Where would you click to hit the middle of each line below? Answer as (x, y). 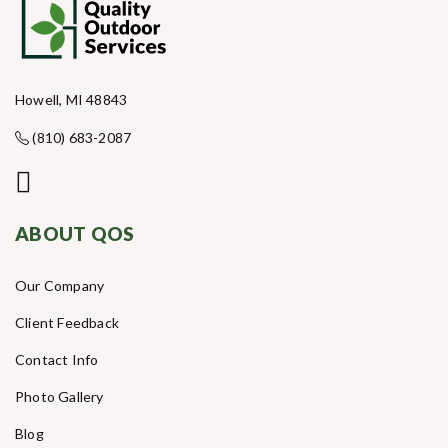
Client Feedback (67, 323)
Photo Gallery (59, 397)
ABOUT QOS (75, 234)
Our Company (60, 286)
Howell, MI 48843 (71, 100)
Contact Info (57, 360)
